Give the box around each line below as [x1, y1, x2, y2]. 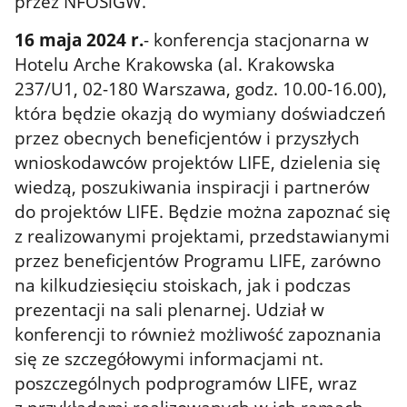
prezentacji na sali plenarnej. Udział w [15, 297, 325, 321]
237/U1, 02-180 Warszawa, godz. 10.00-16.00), [15, 76, 388, 100]
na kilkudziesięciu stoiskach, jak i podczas [15, 273, 352, 296]
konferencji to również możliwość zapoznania [15, 322, 382, 345]
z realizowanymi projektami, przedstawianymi [15, 223, 391, 247]
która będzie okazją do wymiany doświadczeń [15, 101, 387, 124]
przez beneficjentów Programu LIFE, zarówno [15, 248, 382, 272]
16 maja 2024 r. [15, 27, 144, 51]
